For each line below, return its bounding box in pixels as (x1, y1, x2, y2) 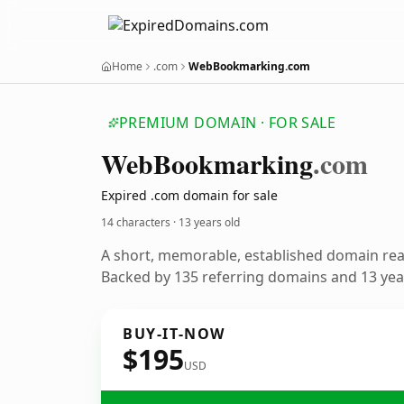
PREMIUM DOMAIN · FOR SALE (119, 113, 335, 133)
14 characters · (101, 215, 179, 230)
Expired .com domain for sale (101, 187, 278, 204)
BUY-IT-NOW (123, 324, 225, 344)
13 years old (179, 215, 240, 230)
